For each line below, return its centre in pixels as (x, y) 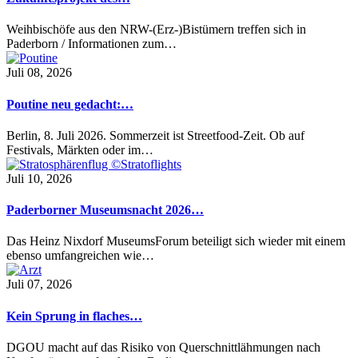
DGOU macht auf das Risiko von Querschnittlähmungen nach (163, 347)
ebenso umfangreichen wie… (80, 256)
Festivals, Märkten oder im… (80, 149)
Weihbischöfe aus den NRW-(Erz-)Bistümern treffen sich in (156, 30)
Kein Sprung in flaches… (74, 316)
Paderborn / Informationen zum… (91, 44)
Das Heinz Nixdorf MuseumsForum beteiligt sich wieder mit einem (176, 241)
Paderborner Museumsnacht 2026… (105, 210)
